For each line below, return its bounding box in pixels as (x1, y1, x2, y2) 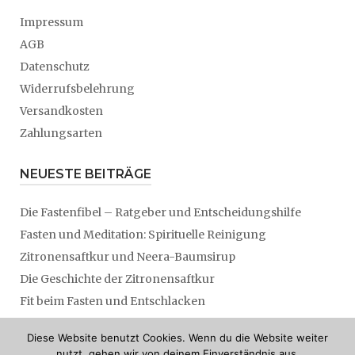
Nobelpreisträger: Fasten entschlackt (20, 316, 223, 330)
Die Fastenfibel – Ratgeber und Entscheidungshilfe (20, 205, 301, 219)
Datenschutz (20, 59, 90, 74)
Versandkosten (20, 104, 103, 118)
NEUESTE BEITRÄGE (20, 166, 151, 181)
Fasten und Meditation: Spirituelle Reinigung (20, 227, 266, 242)
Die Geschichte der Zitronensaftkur (20, 272, 215, 286)
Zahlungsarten (20, 126, 102, 140)
